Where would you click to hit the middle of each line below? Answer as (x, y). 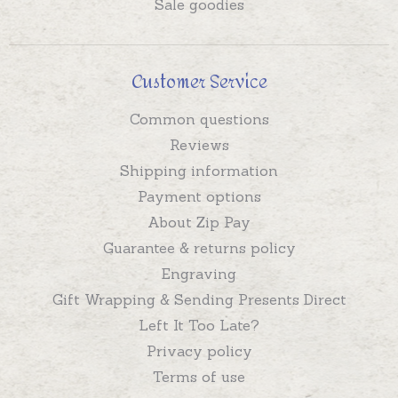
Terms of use (199, 377)
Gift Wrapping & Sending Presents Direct (199, 300)
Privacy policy (199, 351)
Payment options (199, 197)
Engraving (199, 274)
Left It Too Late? (199, 326)
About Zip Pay (199, 223)
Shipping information (199, 171)
